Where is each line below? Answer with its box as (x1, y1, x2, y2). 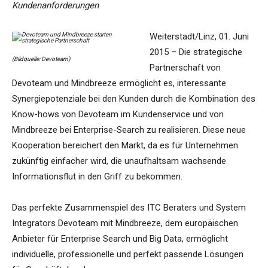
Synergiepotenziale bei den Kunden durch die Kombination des (12, 93, 255, 105)
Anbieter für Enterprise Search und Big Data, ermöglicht (12, 233, 228, 245)
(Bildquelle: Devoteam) (12, 56, 70, 63)
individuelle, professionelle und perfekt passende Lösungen (12, 249, 243, 260)
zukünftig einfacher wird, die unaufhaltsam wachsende (12, 156, 226, 167)
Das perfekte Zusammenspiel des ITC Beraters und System (12, 202, 246, 214)
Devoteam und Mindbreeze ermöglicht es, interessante (12, 78, 226, 89)
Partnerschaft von (150, 62, 221, 74)
